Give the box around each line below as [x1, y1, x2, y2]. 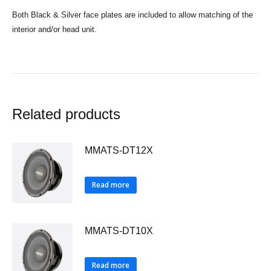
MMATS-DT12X [85, 145, 153, 155]
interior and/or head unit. [12, 24, 97, 34]
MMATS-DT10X [85, 225, 153, 236]
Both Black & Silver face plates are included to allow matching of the [12, 10, 253, 19]
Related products [12, 105, 120, 122]
